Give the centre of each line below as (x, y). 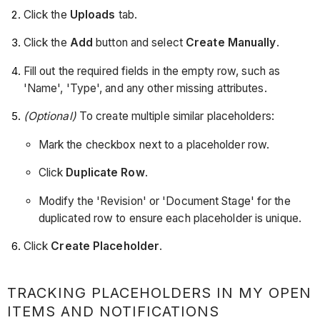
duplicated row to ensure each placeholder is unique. (170, 218)
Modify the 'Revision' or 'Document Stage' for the (164, 201)
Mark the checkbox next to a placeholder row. (154, 144)
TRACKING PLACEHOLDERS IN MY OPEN (160, 293)
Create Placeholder (105, 246)
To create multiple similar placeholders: (175, 116)
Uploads (92, 14)
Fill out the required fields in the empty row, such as (152, 71)
